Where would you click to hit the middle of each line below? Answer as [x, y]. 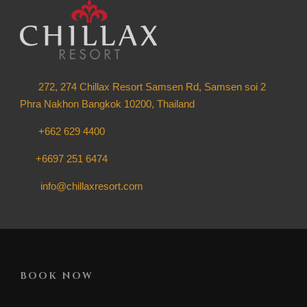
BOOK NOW [57, 276]
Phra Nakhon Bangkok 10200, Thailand [107, 104]
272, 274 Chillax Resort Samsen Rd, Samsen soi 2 [151, 87]
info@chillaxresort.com [90, 186]
